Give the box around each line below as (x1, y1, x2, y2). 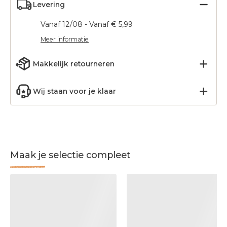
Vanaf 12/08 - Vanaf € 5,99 (41, 20, 133, 29)
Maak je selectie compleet (10, 149, 131, 161)
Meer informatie (41, 35, 89, 43)
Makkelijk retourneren (33, 59, 115, 68)
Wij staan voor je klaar (33, 87, 116, 96)
